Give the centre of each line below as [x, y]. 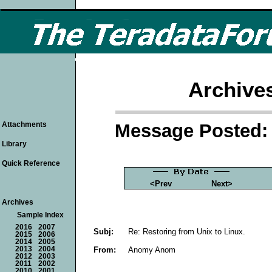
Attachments [24, 124]
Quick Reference [31, 163]
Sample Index [40, 215]
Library [14, 144]
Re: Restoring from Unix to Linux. [187, 231]
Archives [18, 202]
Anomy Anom [152, 250]
